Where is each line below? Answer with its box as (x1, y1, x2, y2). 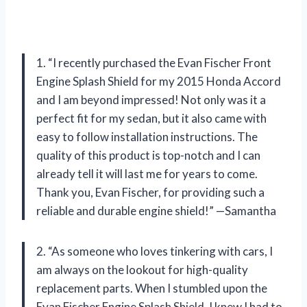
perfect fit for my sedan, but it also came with (36, 111, 267, 126)
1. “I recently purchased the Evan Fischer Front (36, 56, 271, 71)
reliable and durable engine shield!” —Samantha (36, 204, 276, 219)
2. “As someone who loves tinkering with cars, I (36, 244, 273, 259)
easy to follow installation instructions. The (36, 130, 258, 145)
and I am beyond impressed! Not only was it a (36, 93, 266, 108)
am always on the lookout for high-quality (36, 262, 248, 278)
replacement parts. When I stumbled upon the (36, 281, 267, 296)
